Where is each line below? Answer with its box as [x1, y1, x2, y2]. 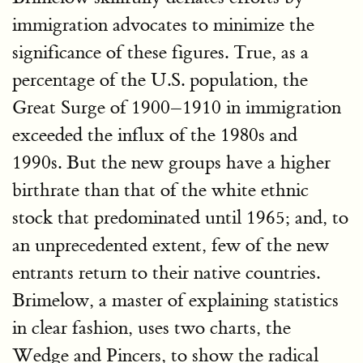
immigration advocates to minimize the [12, 12, 314, 36]
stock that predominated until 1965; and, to [12, 205, 348, 229]
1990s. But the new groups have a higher [12, 150, 331, 174]
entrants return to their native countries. [12, 260, 320, 284]
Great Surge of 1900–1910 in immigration [12, 95, 341, 119]
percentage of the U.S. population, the [12, 67, 308, 92]
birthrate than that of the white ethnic [12, 177, 309, 202]
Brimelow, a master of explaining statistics [12, 288, 339, 312]
